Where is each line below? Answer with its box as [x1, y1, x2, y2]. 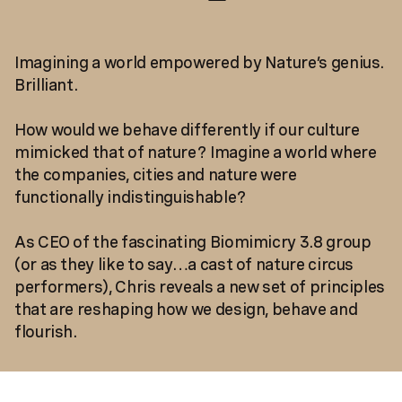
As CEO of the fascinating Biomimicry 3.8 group [14, 232, 371, 252]
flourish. [14, 321, 77, 342]
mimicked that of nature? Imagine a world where [14, 142, 377, 162]
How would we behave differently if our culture [14, 119, 360, 140]
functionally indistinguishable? [14, 187, 247, 207]
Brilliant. [14, 74, 78, 94]
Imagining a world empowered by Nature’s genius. [14, 52, 385, 72]
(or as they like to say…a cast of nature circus [14, 254, 354, 275]
